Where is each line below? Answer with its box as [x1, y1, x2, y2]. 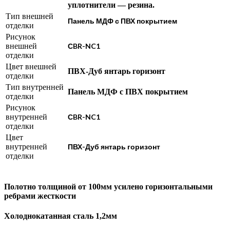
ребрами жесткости [4, 191, 76, 201]
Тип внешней [6, 11, 53, 21]
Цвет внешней [6, 62, 56, 71]
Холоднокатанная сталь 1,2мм [4, 212, 117, 221]
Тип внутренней [6, 82, 64, 91]
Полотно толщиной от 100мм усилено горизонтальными [4, 182, 213, 191]
